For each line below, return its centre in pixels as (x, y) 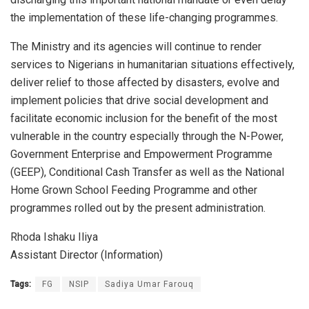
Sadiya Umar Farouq (149, 284)
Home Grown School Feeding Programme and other (134, 190)
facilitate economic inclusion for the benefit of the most (144, 118)
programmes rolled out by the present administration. (138, 208)
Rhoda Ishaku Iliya (54, 237)
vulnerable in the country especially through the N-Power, (147, 136)
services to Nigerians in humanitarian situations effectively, (152, 64)
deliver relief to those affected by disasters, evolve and (145, 82)
